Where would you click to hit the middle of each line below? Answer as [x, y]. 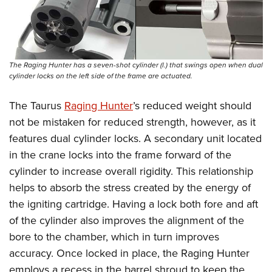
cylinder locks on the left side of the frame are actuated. [101, 76]
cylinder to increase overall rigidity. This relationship [131, 172]
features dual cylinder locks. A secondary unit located [135, 139]
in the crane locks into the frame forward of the [120, 155]
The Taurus [37, 106]
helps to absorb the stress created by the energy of [130, 188]
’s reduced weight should [192, 106]
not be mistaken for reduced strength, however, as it [132, 122]
